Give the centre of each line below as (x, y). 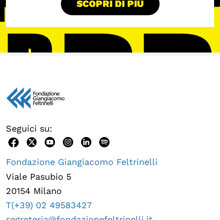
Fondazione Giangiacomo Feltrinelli (82, 162)
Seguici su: (29, 129)
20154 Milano (34, 191)
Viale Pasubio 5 (39, 176)
